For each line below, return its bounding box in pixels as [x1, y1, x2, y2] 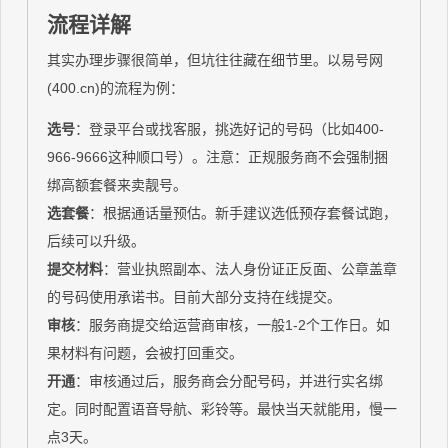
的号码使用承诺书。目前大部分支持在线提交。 [47, 288, 342, 305]
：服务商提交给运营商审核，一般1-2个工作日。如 [75, 316, 391, 333]
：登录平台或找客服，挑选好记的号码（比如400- [75, 120, 385, 137]
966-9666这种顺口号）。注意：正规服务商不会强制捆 [47, 148, 389, 165]
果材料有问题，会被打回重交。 [47, 344, 244, 361]
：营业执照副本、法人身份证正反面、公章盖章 [103, 260, 398, 277]
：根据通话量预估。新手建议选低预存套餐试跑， [89, 204, 398, 221]
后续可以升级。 [47, 232, 146, 249]
